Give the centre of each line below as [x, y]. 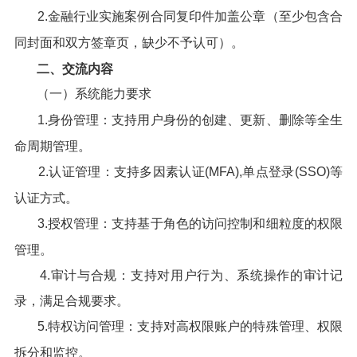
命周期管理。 [52, 146]
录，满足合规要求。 [71, 301]
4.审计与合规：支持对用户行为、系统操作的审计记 [192, 275]
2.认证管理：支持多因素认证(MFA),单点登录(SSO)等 [190, 171]
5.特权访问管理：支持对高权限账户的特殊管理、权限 [190, 327]
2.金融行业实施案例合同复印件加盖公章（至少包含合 [190, 16]
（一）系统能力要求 [94, 94]
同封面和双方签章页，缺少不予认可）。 [129, 42]
